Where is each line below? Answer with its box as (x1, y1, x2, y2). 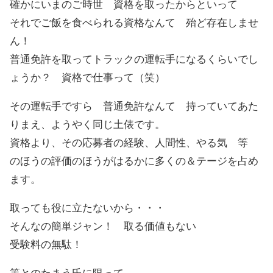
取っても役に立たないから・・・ (10, 202, 165, 214)
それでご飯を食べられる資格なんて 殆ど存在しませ (10, 17, 258, 29)
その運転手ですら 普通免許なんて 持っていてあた (10, 101, 258, 113)
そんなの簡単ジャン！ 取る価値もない (10, 221, 196, 233)
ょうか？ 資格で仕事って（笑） (10, 72, 165, 84)
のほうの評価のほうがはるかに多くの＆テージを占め (10, 155, 258, 168)
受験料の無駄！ (10, 239, 82, 251)
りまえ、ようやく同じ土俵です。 (10, 119, 165, 131)
